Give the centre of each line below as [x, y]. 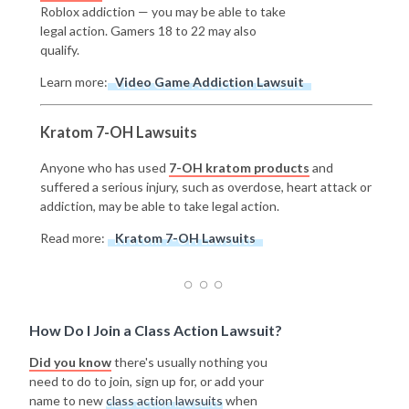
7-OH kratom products [239, 168]
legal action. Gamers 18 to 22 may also [148, 31]
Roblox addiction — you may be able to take [163, 12]
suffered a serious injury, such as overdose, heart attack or [206, 187]
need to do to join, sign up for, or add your [147, 382]
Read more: [74, 238]
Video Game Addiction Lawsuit [210, 82]
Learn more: [74, 82]
